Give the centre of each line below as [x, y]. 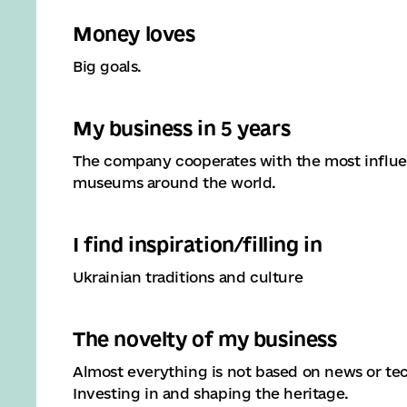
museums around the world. [175, 183]
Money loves [134, 34]
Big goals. [107, 66]
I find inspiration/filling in [198, 244]
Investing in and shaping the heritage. [211, 393]
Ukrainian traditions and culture [188, 277]
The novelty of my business [205, 339]
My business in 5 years [182, 128]
